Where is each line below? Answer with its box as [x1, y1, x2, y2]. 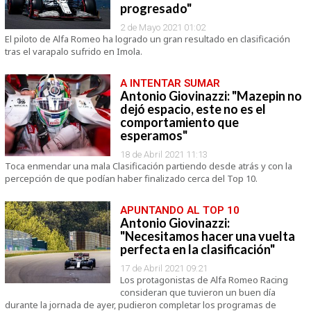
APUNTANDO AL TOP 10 [119, 204, 239, 217]
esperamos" [119, 128, 187, 143]
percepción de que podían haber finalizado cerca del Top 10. [4, 172, 258, 185]
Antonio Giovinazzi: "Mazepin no [119, 88, 302, 103]
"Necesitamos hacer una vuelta [119, 228, 295, 244]
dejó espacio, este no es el [119, 101, 266, 117]
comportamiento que [119, 115, 239, 130]
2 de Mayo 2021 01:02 [119, 22, 205, 33]
